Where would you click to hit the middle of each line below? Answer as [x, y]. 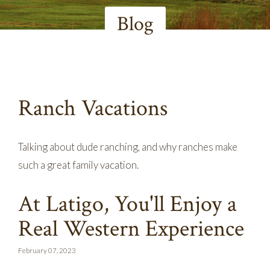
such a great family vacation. [78, 165]
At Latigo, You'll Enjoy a [127, 204]
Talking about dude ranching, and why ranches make [128, 146]
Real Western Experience [131, 228]
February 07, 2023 [47, 250]
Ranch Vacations [93, 108]
